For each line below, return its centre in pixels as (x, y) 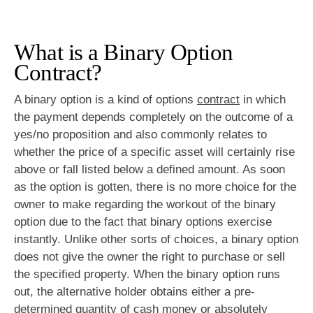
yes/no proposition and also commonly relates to (140, 134)
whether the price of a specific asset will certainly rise (154, 152)
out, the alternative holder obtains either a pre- (134, 291)
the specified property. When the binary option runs (147, 274)
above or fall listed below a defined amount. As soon (150, 169)
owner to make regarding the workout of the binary (145, 204)
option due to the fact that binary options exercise (143, 221)
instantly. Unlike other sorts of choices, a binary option (156, 239)
